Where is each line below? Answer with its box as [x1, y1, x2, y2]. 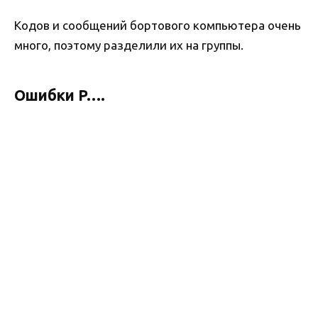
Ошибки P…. [14, 86, 105, 104]
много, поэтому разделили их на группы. [14, 38, 243, 53]
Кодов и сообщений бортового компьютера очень [14, 18, 301, 33]
